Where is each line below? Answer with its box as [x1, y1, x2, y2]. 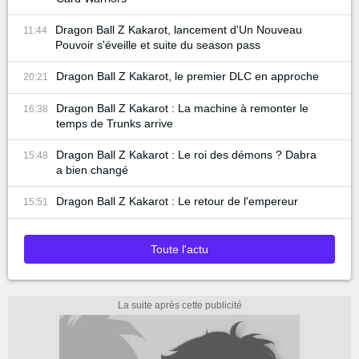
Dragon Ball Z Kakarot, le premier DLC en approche [56, 70, 319, 83]
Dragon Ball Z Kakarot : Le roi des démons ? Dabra [56, 148, 317, 162]
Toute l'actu [151, 243, 208, 256]
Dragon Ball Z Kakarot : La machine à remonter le [56, 102, 309, 115]
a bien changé [56, 163, 128, 177]
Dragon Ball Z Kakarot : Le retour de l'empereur [56, 195, 298, 208]
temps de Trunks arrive [56, 117, 173, 131]
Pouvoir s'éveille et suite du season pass [55, 38, 260, 52]
